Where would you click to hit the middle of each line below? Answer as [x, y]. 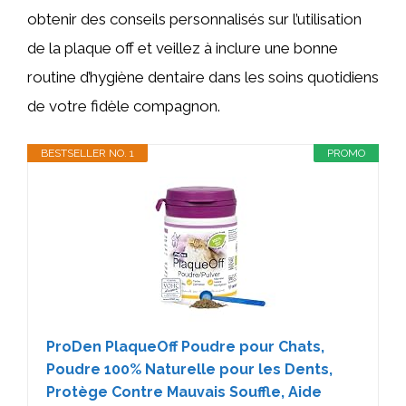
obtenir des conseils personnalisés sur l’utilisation [194, 19]
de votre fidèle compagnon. [124, 106]
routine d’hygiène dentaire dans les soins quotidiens [203, 77]
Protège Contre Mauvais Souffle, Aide [184, 391]
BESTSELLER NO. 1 [87, 153]
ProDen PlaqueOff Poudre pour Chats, [185, 346]
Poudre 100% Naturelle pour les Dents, [189, 369]
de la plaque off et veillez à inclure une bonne [183, 48]
